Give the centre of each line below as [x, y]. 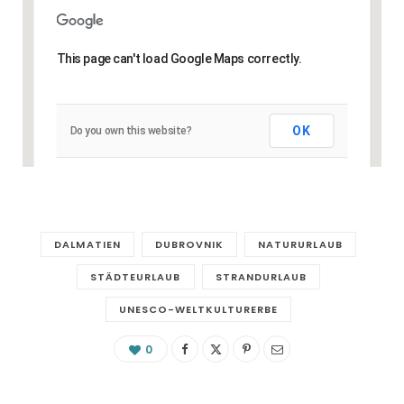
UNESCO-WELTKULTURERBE [198, 310]
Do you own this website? [131, 131]
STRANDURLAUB [261, 277]
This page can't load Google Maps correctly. [179, 59]
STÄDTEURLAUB [135, 277]
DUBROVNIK [189, 245]
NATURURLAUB [300, 245]
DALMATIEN [87, 245]
